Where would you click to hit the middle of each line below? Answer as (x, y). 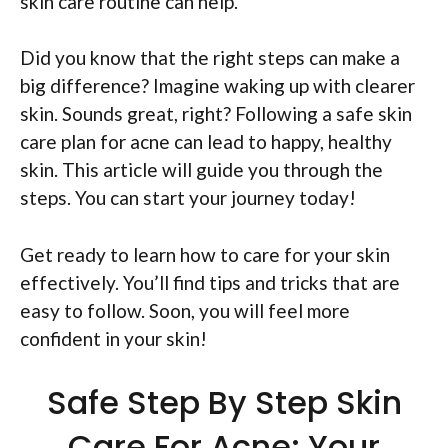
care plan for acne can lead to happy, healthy (206, 141)
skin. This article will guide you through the (201, 169)
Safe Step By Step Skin (224, 402)
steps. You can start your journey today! (188, 197)
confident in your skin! (113, 338)
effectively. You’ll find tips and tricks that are (210, 282)
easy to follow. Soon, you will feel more (185, 310)
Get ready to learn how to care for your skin (205, 254)
